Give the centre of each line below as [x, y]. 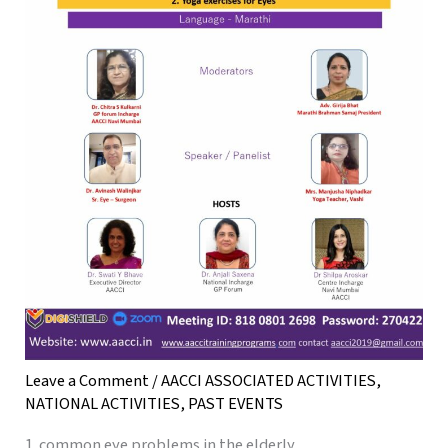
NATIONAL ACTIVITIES [103, 403]
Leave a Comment [87, 380]
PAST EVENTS [236, 403]
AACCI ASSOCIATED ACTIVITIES [269, 380]
